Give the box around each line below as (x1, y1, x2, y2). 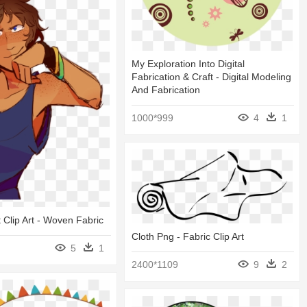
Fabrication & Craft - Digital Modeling (132, 71, 291, 83)
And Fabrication (132, 84, 200, 96)
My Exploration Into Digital (132, 58, 245, 70)
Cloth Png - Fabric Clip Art (132, 231, 244, 242)
